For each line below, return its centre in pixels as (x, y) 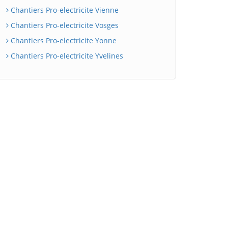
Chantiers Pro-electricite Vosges (64, 25)
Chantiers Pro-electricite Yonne (63, 40)
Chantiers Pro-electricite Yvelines (66, 56)
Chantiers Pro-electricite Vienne (64, 10)
